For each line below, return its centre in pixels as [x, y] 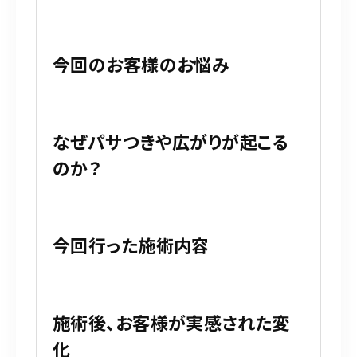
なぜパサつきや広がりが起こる [171, 141]
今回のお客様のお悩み [141, 63]
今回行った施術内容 [131, 244]
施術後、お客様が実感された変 [171, 322]
